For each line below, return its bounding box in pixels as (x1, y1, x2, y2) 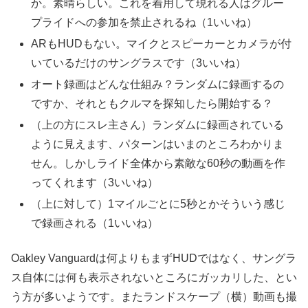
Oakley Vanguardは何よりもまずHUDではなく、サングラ (11, 252, 296, 264)
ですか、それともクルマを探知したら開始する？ (31, 98, 274, 109)
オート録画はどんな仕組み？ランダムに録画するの (31, 78, 285, 90)
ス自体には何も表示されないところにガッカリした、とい (11, 271, 297, 283)
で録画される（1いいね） (31, 217, 159, 230)
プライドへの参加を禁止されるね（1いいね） (31, 16, 258, 28)
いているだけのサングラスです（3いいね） (31, 56, 247, 69)
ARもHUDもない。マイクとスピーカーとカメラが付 (31, 37, 292, 49)
